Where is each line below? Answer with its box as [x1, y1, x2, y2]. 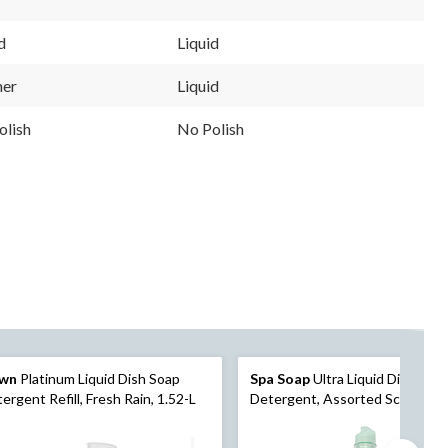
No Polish [177, 119, 244, 139]
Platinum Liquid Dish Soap [17, 370, 181, 388]
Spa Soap [249, 370, 310, 388]
